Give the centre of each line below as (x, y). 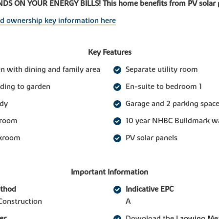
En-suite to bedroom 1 (164, 87)
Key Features (109, 53)
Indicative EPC (150, 189)
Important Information (109, 172)
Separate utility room (162, 70)
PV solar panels (152, 138)
